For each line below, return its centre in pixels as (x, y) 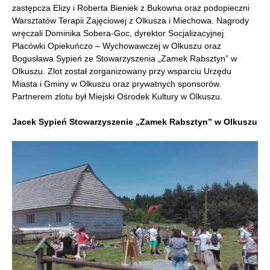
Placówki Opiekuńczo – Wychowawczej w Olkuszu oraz (117, 46)
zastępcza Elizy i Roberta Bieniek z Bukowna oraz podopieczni (131, 8)
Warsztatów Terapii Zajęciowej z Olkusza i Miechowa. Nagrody (130, 20)
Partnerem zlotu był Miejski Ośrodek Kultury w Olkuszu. (117, 96)
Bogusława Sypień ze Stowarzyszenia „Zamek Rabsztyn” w (124, 58)
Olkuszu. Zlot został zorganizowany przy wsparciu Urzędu (122, 71)
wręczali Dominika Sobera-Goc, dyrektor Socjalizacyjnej (118, 33)
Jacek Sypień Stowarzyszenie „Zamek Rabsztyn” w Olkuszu (135, 122)
